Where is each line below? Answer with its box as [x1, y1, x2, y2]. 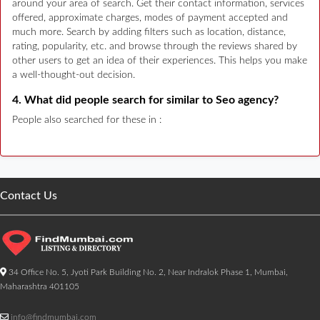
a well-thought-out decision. [12, 69, 135, 80]
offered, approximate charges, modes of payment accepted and [12, 12, 288, 23]
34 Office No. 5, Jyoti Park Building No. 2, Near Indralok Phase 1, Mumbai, [6, 267, 288, 276]
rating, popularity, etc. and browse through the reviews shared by [12, 41, 297, 51]
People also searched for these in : [12, 114, 161, 125]
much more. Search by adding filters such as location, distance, [12, 26, 286, 37]
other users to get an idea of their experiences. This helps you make [12, 55, 307, 66]
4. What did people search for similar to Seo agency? [12, 94, 279, 106]
